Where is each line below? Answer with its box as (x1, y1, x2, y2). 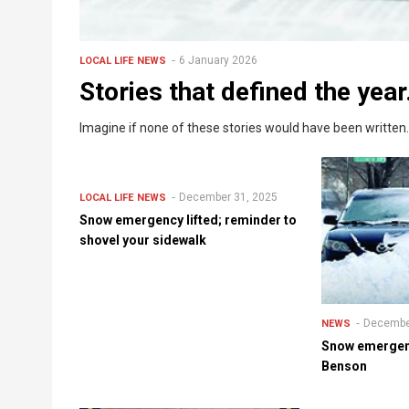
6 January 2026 (179, 54, 257, 68)
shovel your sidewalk (79, 233, 206, 248)
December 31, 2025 (179, 191, 278, 204)
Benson (321, 359, 368, 374)
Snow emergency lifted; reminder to (79, 213, 297, 228)
